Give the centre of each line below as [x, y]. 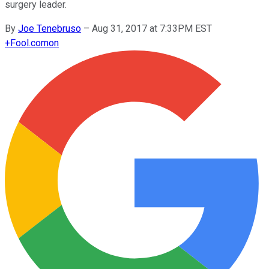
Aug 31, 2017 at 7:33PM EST [152, 28]
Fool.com [29, 43]
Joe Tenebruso [50, 28]
